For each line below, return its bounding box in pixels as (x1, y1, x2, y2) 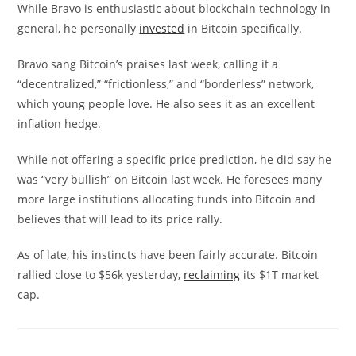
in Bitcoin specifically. (184, 21, 303, 36)
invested (139, 21, 185, 36)
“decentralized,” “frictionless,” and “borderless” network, (17, 76, 315, 91)
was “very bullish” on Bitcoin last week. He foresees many (17, 172, 323, 187)
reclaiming (184, 267, 241, 282)
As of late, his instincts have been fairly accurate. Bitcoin (17, 247, 319, 262)
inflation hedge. (17, 116, 102, 131)
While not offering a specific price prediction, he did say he (17, 152, 332, 167)
